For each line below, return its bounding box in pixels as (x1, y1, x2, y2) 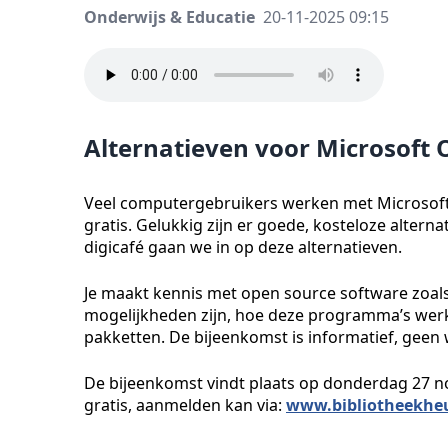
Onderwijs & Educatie (84, 6, 255, 29)
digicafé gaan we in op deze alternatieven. (84, 236, 402, 259)
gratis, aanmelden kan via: (84, 394, 286, 417)
